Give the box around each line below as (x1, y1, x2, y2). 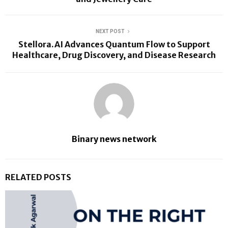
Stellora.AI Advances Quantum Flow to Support (18, 39, 210, 49)
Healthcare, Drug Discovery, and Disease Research (12, 49, 216, 60)
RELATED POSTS (5, 172, 71, 182)
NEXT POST (95, 28, 125, 34)
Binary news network (71, 133, 157, 144)
